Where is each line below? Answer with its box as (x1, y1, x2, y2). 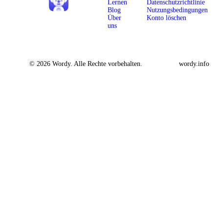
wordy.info (179, 60, 209, 68)
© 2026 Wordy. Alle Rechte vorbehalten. (29, 60, 142, 68)
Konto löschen (147, 14, 186, 22)
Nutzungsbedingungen (147, 6, 208, 14)
